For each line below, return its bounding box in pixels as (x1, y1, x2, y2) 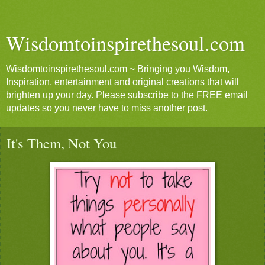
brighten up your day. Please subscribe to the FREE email (6, 90, 248, 100)
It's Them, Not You (7, 133, 117, 153)
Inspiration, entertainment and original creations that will (6, 77, 239, 87)
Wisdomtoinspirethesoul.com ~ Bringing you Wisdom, (6, 64, 230, 74)
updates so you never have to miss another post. (6, 103, 208, 113)
